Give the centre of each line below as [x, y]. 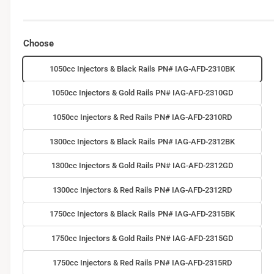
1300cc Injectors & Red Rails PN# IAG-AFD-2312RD [142, 190]
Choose [38, 44]
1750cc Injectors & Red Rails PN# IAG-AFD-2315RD [142, 262]
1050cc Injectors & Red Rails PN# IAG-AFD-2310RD [142, 117]
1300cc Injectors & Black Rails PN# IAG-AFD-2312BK [142, 141]
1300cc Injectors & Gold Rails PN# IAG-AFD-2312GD [142, 166]
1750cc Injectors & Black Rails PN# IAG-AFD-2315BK [142, 214]
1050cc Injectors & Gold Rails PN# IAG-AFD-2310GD [142, 93]
